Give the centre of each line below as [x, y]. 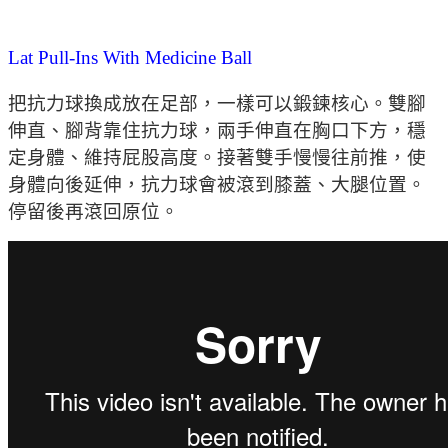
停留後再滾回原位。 [93, 211]
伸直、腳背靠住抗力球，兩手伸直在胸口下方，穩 [217, 130]
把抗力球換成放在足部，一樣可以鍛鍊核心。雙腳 [217, 103]
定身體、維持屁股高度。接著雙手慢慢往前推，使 [217, 157]
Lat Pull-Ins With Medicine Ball [130, 57]
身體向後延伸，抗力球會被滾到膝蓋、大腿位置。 [217, 184]
